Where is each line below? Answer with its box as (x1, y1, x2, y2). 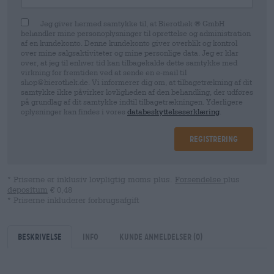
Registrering (190, 134, 238, 144)
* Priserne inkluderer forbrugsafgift (7, 196, 139, 205)
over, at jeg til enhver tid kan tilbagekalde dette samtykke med (21, 58, 237, 67)
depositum (7, 185, 48, 194)
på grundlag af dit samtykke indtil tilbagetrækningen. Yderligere (21, 97, 243, 106)
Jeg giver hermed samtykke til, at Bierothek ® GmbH (40, 19, 224, 28)
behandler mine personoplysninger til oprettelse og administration (21, 29, 251, 37)
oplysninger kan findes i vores (21, 107, 127, 116)
